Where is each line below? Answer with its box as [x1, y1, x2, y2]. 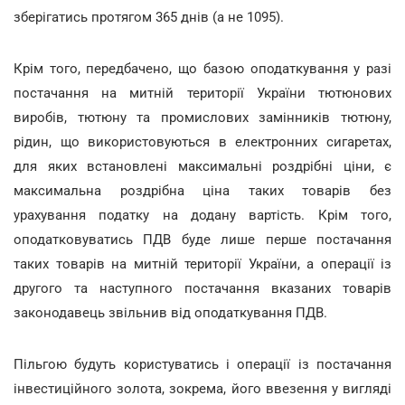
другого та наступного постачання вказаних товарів [14, 280, 391, 297]
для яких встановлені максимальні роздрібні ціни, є [14, 158, 391, 174]
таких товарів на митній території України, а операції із [14, 256, 391, 272]
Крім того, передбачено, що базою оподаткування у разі [14, 61, 391, 77]
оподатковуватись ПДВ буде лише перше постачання [14, 231, 391, 248]
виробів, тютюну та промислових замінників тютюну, [14, 109, 391, 126]
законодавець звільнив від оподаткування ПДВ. [14, 305, 327, 321]
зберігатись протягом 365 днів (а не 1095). [14, 9, 284, 25]
